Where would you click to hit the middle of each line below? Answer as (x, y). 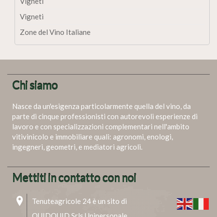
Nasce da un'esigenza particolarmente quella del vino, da (101, 106)
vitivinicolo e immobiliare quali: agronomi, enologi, (93, 137)
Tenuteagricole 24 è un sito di (79, 201)
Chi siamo (35, 85)
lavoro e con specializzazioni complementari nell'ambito (101, 126)
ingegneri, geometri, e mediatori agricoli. (77, 147)
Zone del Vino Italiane (55, 32)
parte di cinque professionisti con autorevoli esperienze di (105, 116)
